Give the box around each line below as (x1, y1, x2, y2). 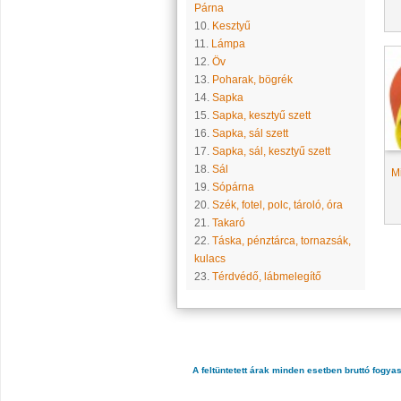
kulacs (193, 252, 226, 265)
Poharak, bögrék (211, 73, 293, 86)
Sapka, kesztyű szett (211, 109, 311, 122)
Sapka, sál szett (211, 127, 288, 140)
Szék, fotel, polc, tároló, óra (211, 199, 343, 211)
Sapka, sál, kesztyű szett (211, 145, 330, 158)
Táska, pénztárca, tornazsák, (211, 235, 351, 247)
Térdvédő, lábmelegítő (211, 270, 321, 283)
